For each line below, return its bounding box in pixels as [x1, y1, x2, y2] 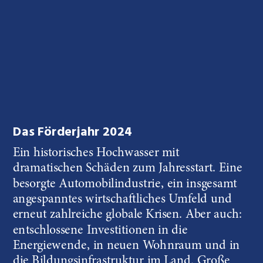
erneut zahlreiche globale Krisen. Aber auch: [12, 208, 242, 221]
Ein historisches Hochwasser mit [12, 146, 180, 160]
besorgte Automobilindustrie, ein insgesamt [12, 177, 237, 191]
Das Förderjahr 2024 [12, 122, 133, 143]
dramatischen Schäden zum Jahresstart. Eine [12, 162, 242, 175]
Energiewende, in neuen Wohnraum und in [12, 239, 240, 252]
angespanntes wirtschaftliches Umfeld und [12, 193, 232, 206]
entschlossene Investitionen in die [12, 224, 188, 237]
